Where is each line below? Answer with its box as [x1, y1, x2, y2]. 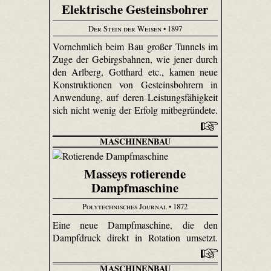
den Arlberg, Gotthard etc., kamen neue [52, 65, 218, 79]
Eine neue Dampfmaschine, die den [52, 218, 218, 231]
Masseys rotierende [84, 164, 186, 183]
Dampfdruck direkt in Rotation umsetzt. [52, 230, 218, 244]
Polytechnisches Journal [82, 201, 168, 212]
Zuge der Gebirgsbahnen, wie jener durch [52, 53, 218, 66]
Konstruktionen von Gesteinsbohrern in [52, 78, 218, 91]
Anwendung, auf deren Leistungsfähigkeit [52, 91, 218, 104]
